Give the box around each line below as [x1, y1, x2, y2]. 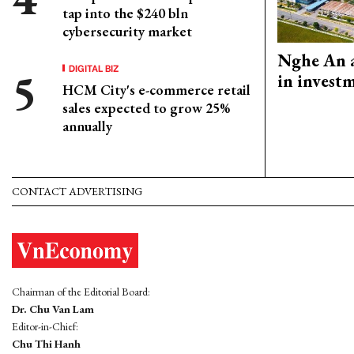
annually [62, 117, 112, 135]
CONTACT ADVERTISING [12, 184, 142, 199]
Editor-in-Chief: [12, 318, 78, 333]
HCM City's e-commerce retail [62, 81, 250, 99]
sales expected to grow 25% [62, 99, 230, 117]
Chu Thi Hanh [12, 336, 81, 351]
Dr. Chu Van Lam [12, 301, 94, 316]
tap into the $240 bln [62, 4, 188, 22]
